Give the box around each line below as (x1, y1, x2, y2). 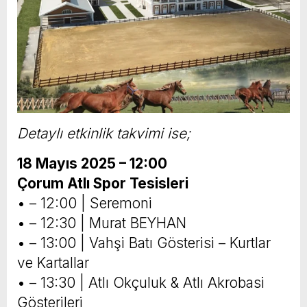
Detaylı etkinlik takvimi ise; (17, 125, 191, 143)
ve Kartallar (17, 254, 89, 272)
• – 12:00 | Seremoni (17, 195, 152, 212)
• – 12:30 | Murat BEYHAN (17, 214, 186, 232)
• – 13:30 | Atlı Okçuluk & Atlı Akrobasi (17, 274, 265, 292)
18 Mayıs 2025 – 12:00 (17, 155, 167, 173)
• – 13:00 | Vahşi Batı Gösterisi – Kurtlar (17, 234, 271, 252)
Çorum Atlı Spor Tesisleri (17, 175, 188, 193)
